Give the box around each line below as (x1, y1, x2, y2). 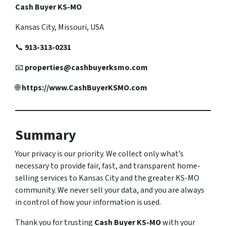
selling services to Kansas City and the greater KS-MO (15, 173, 199, 184)
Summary (15, 125, 76, 145)
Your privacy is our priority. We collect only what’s (15, 148, 184, 159)
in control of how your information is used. (15, 197, 161, 208)
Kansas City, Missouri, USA (15, 22, 104, 33)
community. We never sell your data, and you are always (15, 185, 204, 196)
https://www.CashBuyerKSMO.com (22, 82, 147, 93)
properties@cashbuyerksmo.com (25, 62, 148, 73)
